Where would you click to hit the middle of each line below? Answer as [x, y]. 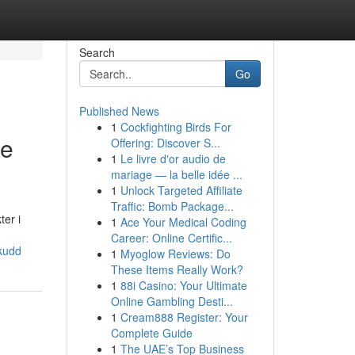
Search [97, 52]
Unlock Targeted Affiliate [181, 190]
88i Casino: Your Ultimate [183, 285]
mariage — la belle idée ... [176, 174]
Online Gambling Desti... [172, 301]
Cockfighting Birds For [176, 127]
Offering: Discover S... [165, 143]
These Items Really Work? [177, 269]
